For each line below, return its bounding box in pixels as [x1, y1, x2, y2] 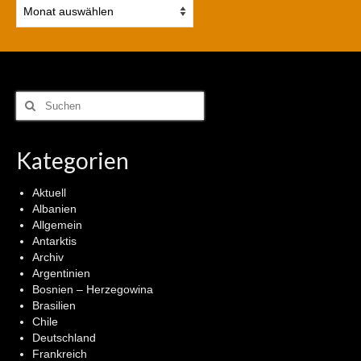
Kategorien [16, 147, 129, 174]
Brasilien [32, 299, 76, 312]
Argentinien [32, 267, 90, 280]
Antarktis [32, 234, 77, 247]
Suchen [15, 93, 57, 106]
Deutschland [32, 331, 96, 344]
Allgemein [32, 218, 82, 231]
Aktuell [32, 186, 66, 199]
